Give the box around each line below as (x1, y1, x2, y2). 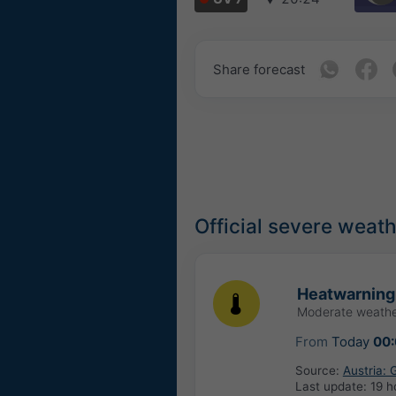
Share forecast (213, 60, 305, 78)
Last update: (294, 379, 370, 394)
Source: (294, 363, 343, 378)
